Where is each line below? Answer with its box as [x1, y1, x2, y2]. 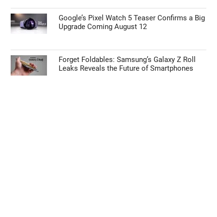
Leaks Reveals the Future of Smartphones [59, 63, 194, 73]
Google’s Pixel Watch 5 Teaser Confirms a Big [59, 13, 205, 22]
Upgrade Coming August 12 [59, 22, 147, 31]
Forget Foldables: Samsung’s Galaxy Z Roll [59, 55, 196, 64]
